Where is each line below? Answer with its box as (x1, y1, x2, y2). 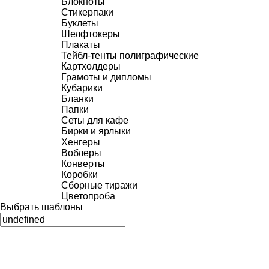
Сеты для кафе (61, 115, 128, 125)
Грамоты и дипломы (61, 72, 151, 82)
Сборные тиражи (61, 180, 138, 190)
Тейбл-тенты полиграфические (61, 50, 199, 61)
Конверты (61, 159, 105, 169)
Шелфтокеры (61, 29, 120, 39)
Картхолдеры (61, 61, 121, 71)
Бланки (61, 94, 94, 104)
